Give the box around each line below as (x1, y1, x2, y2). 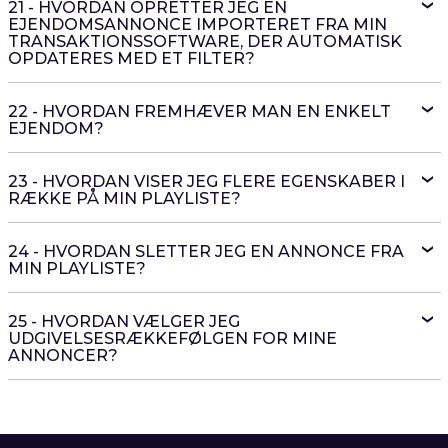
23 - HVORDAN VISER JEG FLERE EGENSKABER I (7, 172, 405, 191)
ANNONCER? (7, 346, 118, 365)
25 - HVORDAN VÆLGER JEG (7, 312, 240, 331)
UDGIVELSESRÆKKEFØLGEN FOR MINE (7, 329, 337, 348)
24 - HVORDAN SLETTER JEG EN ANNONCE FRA (7, 242, 404, 261)
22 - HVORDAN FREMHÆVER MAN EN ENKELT (7, 102, 391, 121)
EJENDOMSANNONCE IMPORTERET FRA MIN (7, 15, 387, 34)
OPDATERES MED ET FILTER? (7, 49, 255, 68)
